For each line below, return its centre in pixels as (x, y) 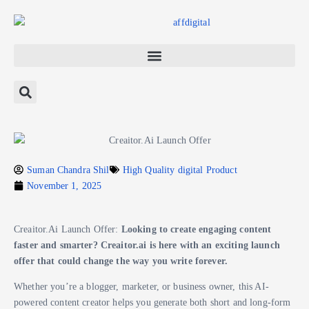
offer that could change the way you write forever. (121, 260)
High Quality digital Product (180, 169)
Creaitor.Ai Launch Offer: (68, 229)
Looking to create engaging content (196, 229)
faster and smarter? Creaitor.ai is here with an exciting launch (147, 245)
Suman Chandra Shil (68, 169)
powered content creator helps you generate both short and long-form (152, 302)
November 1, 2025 (64, 185)
